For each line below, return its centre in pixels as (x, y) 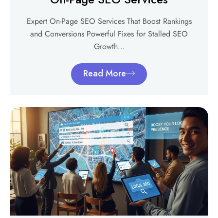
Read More (105, 74)
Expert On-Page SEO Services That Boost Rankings (109, 21)
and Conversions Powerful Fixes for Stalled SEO (109, 34)
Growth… (109, 47)
